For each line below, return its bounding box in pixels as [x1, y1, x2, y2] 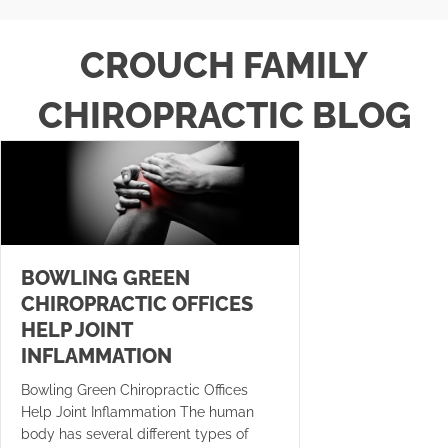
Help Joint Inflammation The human [21, 404, 254, 421]
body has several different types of [21, 426, 249, 443]
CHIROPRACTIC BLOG [37, 94, 411, 137]
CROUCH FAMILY [80, 44, 368, 87]
